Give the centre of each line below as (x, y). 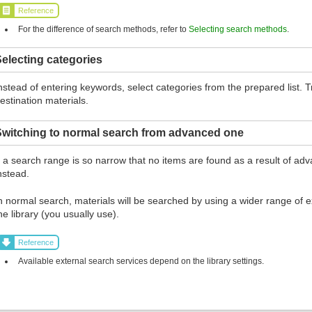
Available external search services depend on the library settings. (141, 261)
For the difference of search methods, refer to (104, 29)
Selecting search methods (238, 29)
